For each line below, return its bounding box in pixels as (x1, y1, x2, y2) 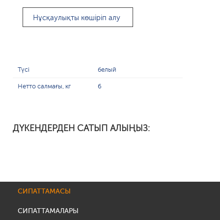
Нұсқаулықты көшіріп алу (32, 13, 120, 22)
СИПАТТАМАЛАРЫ (17, 207, 79, 215)
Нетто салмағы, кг (18, 82, 71, 90)
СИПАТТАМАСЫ (17, 187, 71, 195)
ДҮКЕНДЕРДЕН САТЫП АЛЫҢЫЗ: (13, 123, 150, 134)
